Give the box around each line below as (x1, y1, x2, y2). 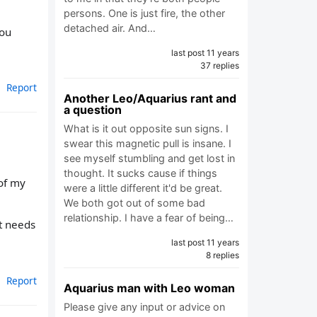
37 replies (200, 60, 239, 71)
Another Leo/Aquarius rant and (64, 91, 236, 105)
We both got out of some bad (64, 197, 205, 209)
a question (64, 103, 122, 117)
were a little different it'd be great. (64, 182, 222, 194)
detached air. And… (64, 22, 156, 34)
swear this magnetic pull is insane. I (64, 137, 231, 149)
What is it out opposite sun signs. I (64, 122, 229, 134)
